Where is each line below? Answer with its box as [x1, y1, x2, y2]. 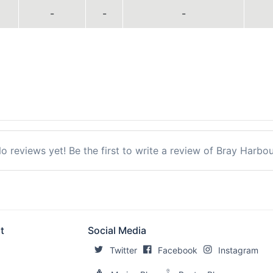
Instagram [218, 245, 258, 255]
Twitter [110, 245, 137, 255]
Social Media [88, 224, 146, 236]
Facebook [158, 245, 197, 255]
